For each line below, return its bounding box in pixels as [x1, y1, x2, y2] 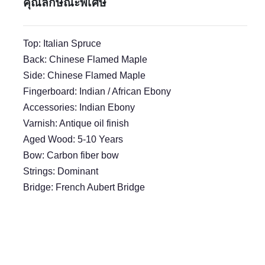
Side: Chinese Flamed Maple [23, 70, 146, 81]
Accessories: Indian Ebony [23, 102, 135, 113]
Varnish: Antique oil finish [23, 118, 129, 129]
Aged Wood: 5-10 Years [23, 134, 123, 145]
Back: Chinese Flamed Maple [23, 54, 147, 65]
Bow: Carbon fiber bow [23, 150, 119, 161]
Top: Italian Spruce [23, 38, 101, 49]
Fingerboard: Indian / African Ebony [23, 86, 171, 97]
